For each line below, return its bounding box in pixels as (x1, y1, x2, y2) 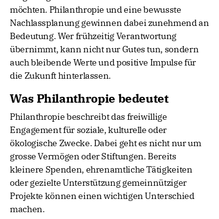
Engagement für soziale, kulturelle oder (10, 124, 167, 136)
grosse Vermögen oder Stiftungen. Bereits (10, 151, 176, 162)
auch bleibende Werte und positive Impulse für (10, 57, 196, 68)
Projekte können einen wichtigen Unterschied (10, 190, 195, 202)
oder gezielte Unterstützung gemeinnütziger (10, 177, 187, 189)
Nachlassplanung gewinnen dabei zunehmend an (10, 17, 209, 29)
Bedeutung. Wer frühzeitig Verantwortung (10, 30, 176, 42)
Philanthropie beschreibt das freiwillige (10, 111, 167, 123)
